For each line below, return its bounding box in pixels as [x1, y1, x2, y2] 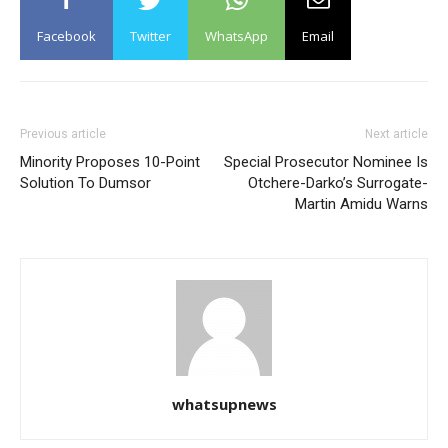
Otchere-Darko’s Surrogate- [248, 174, 428, 192]
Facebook [37, 27, 96, 45]
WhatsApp [205, 27, 268, 45]
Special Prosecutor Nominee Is [224, 153, 428, 171]
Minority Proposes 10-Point [20, 153, 200, 171]
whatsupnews [171, 394, 277, 414]
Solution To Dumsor [20, 174, 151, 192]
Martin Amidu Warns [295, 195, 428, 213]
